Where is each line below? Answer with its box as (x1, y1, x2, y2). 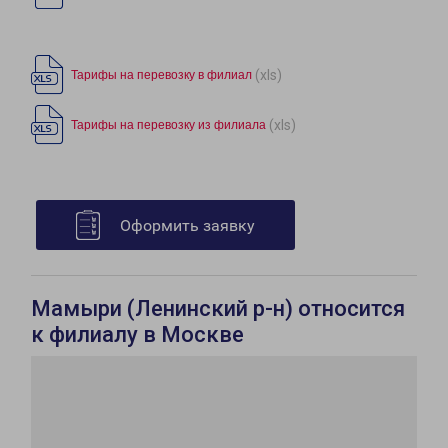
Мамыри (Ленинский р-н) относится (31, 296, 405, 321)
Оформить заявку (120, 216, 255, 235)
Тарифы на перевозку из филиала (71, 118, 266, 132)
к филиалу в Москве (31, 322, 244, 347)
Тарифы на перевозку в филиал (71, 68, 252, 82)
